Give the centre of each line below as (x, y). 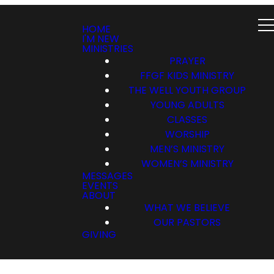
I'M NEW (101, 39)
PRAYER (187, 61)
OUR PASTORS (187, 222)
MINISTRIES (108, 49)
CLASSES (187, 120)
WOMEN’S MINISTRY (187, 164)
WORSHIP (187, 134)
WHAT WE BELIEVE (187, 208)
